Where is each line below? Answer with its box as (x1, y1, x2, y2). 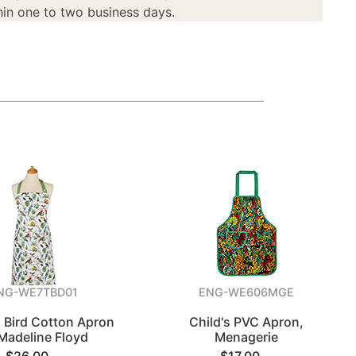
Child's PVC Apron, (189, 314, 304, 330)
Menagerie (215, 329, 279, 345)
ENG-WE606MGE (199, 285, 295, 299)
